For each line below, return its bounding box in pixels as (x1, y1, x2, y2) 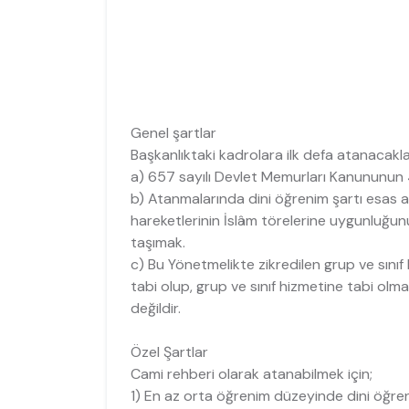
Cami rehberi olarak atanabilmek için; (130, 363, 372, 383)
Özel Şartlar (130, 341, 208, 362)
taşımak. (130, 232, 185, 252)
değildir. (130, 298, 181, 318)
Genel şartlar (130, 122, 216, 142)
